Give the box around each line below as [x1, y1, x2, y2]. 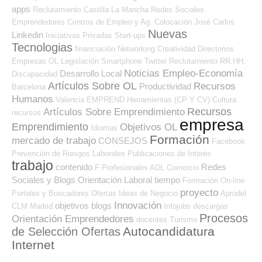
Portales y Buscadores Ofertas [12, 188, 116, 198]
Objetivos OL [120, 121, 177, 133]
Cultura [212, 95, 236, 104]
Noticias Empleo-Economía [124, 67, 243, 79]
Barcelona [12, 82, 46, 91]
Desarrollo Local [60, 68, 122, 78]
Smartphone [101, 56, 142, 65]
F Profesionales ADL [95, 163, 164, 172]
